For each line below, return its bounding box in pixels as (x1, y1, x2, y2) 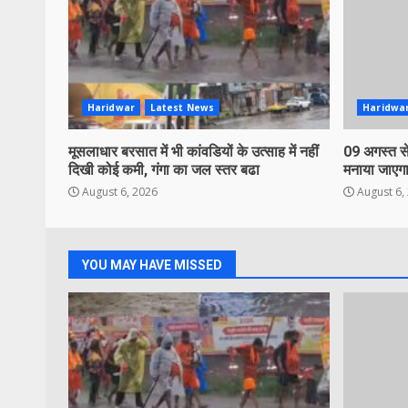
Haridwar (87, 101, 135, 115)
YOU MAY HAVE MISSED (82, 258, 222, 273)
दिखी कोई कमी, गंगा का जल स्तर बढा (68, 161, 260, 179)
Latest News (149, 101, 214, 115)
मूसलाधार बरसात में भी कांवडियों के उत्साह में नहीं (68, 143, 319, 161)
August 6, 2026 (79, 184, 158, 200)
